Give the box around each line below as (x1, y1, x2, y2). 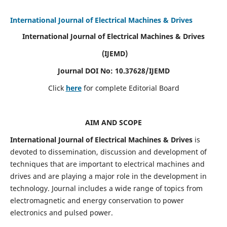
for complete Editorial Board (83, 83, 179, 93)
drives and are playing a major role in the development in (10, 171, 207, 181)
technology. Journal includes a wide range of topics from (10, 183, 203, 193)
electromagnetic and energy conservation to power (10, 195, 184, 205)
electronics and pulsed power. (10, 207, 113, 217)
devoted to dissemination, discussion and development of (10, 146, 207, 157)
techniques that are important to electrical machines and (10, 159, 205, 169)
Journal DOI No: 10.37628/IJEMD (57, 65, 170, 75)
